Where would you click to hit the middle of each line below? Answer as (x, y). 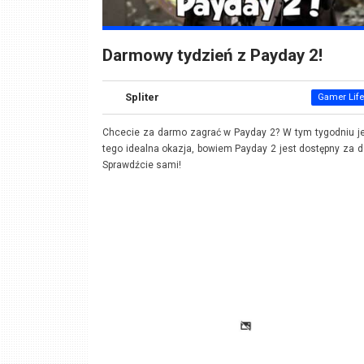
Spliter (142, 97)
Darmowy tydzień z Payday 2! (212, 55)
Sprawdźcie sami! (141, 165)
